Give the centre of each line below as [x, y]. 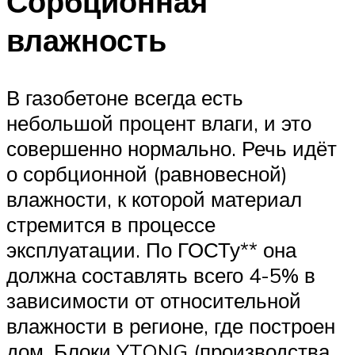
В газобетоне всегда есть [125, 97]
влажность [86, 40]
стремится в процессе [111, 224]
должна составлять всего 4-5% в [161, 275]
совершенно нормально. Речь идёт [172, 148]
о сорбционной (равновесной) [147, 173]
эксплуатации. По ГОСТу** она [151, 249]
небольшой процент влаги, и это [159, 122]
